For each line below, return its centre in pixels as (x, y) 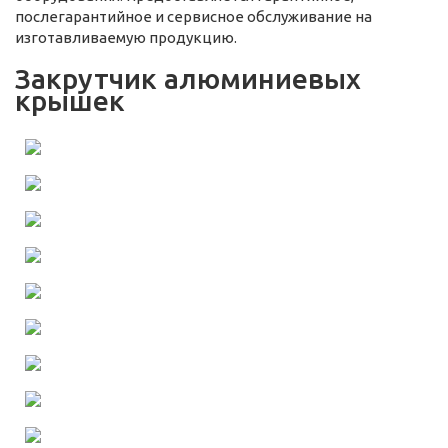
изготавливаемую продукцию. (126, 38)
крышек (70, 101)
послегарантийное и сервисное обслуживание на (193, 17)
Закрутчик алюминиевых (188, 79)
